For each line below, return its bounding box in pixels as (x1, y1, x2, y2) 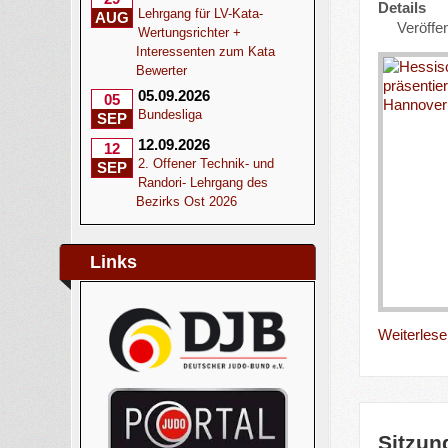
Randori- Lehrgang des (138, 175, 269, 190)
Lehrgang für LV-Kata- (138, 6, 264, 21)
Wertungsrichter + (138, 25, 242, 40)
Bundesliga (138, 107, 203, 122)
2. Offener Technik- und (138, 156, 275, 171)
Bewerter (136, 63, 188, 78)
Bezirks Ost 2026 (136, 194, 238, 209)
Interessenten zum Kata (136, 44, 276, 59)
